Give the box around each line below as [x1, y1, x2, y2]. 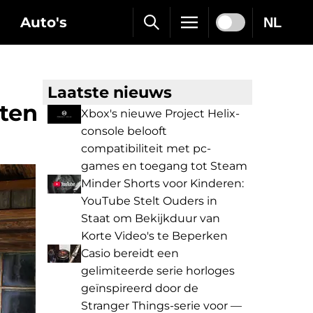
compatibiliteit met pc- [81, 142, 211, 155]
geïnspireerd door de [81, 282, 198, 295]
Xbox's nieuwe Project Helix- [81, 107, 240, 120]
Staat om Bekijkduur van [81, 212, 220, 225]
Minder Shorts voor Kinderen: [81, 177, 244, 190]
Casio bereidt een [81, 247, 179, 260]
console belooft [81, 124, 167, 138]
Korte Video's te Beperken [81, 229, 228, 242]
